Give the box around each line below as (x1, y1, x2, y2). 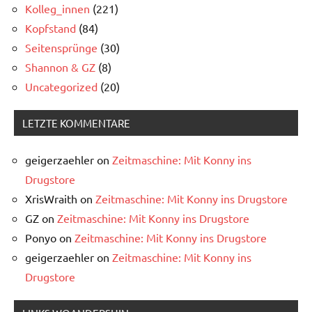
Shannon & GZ (25, 59, 95, 74)
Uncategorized (25, 79, 97, 93)
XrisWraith (25, 191, 77, 205)
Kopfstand (25, 20, 76, 35)
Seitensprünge (25, 40, 97, 54)
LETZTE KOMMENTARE (22, 116, 130, 130)
